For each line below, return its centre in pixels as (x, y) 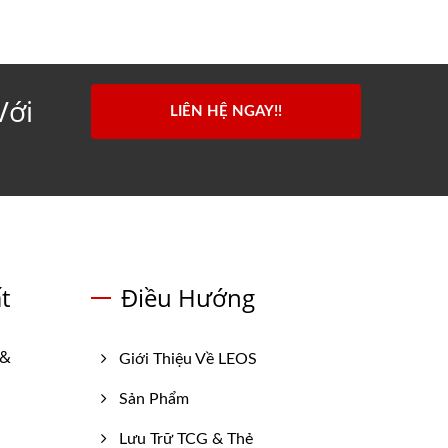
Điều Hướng (188, 297)
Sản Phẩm (154, 399)
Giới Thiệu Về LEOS (188, 359)
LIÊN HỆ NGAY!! (226, 111)
